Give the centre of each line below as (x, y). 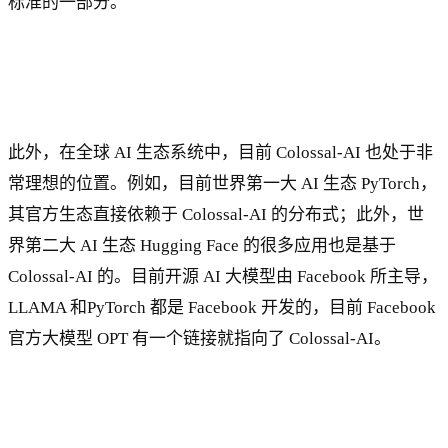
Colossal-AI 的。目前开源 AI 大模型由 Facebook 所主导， (223, 277)
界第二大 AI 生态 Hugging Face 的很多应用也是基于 (202, 246)
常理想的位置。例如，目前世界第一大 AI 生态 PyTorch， (222, 184)
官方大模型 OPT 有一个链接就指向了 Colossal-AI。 (199, 339)
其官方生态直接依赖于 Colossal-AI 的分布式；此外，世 (216, 215)
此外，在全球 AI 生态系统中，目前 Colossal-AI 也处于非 (220, 153)
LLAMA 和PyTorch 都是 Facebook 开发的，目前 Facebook (222, 308)
